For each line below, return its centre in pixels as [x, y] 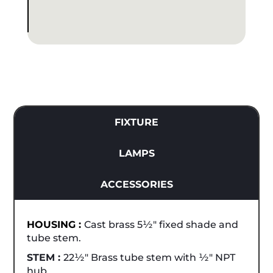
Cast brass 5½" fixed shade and [161, 224]
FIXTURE [136, 122]
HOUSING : [56, 224]
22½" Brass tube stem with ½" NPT [150, 257]
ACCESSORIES [136, 184]
